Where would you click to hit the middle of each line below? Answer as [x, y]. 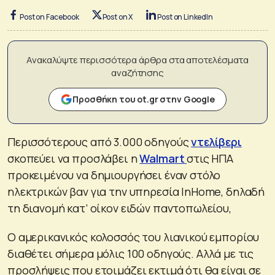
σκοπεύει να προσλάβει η [74, 158]
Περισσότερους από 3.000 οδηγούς [99, 141]
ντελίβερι [216, 141]
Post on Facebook [49, 17]
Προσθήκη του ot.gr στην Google [144, 99]
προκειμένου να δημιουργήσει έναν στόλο [114, 175]
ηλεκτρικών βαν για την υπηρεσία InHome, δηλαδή [136, 191]
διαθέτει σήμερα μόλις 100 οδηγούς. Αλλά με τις [131, 253]
